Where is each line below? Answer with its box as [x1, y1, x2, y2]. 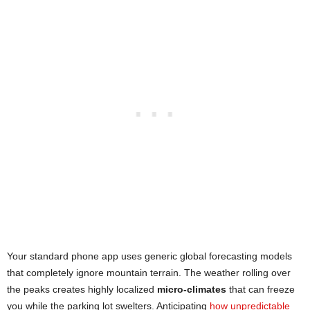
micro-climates [157, 283, 226, 295]
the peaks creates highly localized [7, 283, 157, 295]
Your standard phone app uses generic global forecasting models [7, 250, 292, 262]
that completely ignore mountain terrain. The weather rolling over [7, 266, 291, 278]
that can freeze [226, 283, 295, 295]
